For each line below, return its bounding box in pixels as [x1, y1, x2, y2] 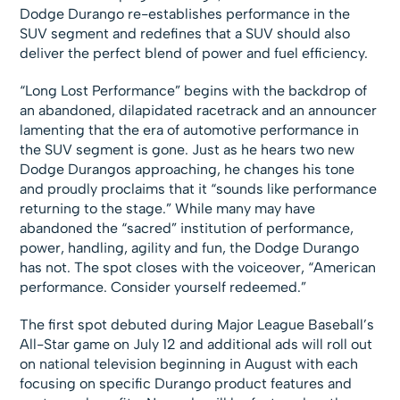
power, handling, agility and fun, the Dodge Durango [20, 239, 360, 257]
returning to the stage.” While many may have [20, 200, 316, 218]
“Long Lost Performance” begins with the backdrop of [20, 82, 368, 100]
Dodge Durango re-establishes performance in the [20, 5, 351, 23]
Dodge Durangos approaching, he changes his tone [20, 161, 355, 179]
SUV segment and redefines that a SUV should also [20, 25, 351, 43]
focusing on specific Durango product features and [20, 375, 353, 393]
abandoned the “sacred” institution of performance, [20, 220, 354, 237]
